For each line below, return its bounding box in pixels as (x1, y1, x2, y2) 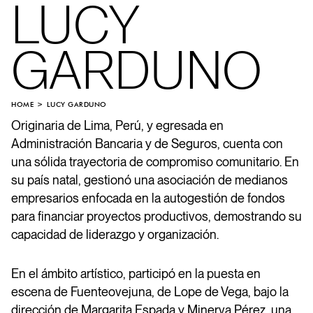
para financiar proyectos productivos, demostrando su (11, 208, 302, 224)
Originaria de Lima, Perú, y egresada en (11, 117, 224, 133)
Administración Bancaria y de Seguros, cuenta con (11, 136, 283, 151)
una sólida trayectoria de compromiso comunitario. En (11, 154, 299, 169)
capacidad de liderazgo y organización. (11, 226, 219, 242)
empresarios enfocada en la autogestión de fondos (11, 190, 285, 205)
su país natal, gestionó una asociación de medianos (11, 172, 288, 187)
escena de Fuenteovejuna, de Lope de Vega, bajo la (11, 284, 289, 299)
